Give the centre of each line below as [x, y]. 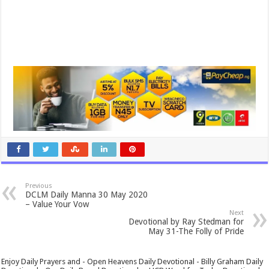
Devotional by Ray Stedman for [186, 221]
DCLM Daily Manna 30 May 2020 [87, 194]
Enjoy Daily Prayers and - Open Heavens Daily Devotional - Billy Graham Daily [132, 261]
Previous [39, 186]
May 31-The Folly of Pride [196, 231]
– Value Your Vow [57, 204]
